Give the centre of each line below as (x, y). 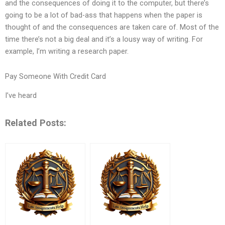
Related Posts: (36, 123)
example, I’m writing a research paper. (67, 51)
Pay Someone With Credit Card (55, 76)
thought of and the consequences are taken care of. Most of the (112, 27)
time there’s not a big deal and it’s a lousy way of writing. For (104, 39)
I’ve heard (21, 96)
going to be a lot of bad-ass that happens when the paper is (104, 15)
